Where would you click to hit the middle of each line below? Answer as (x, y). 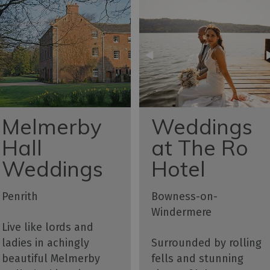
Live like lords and (47, 227)
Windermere (181, 212)
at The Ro (199, 148)
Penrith (20, 196)
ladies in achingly (45, 243)
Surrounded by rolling (206, 243)
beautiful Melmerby (51, 258)
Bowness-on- (184, 196)
